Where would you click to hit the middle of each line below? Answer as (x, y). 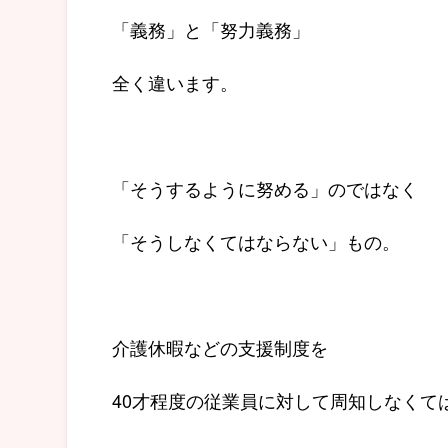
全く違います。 (175, 82)
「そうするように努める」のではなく (265, 188)
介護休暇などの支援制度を (220, 347)
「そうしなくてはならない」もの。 (256, 241)
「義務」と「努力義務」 (211, 29)
